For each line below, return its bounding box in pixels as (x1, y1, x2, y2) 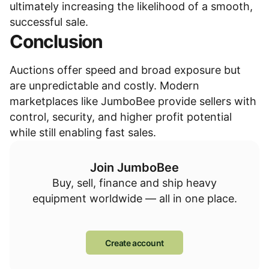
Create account (104, 237, 165, 248)
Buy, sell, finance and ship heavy (52, 177, 217, 189)
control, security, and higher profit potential (10, 110, 232, 123)
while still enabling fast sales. (10, 126, 156, 139)
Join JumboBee (90, 160, 179, 175)
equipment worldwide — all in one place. (32, 192, 237, 205)
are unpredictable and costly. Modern (10, 79, 199, 92)
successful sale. (10, 16, 88, 28)
